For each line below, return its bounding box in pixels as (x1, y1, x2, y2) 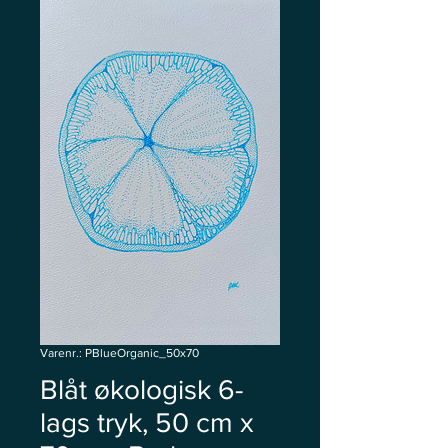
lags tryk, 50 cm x (40, 407, 254, 438)
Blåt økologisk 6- (40, 374, 243, 405)
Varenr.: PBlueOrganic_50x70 (40, 346, 199, 360)
